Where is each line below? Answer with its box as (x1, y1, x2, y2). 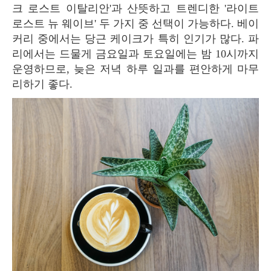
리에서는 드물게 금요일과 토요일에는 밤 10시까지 (12, 47, 259, 60)
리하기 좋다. (12, 77, 73, 90)
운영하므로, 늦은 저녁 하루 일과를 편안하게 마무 (12, 62, 259, 75)
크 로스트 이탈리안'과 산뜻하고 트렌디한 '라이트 (12, 2, 259, 15)
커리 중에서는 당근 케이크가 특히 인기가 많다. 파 (12, 32, 259, 45)
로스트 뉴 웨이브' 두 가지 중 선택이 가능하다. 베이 (12, 17, 259, 30)
